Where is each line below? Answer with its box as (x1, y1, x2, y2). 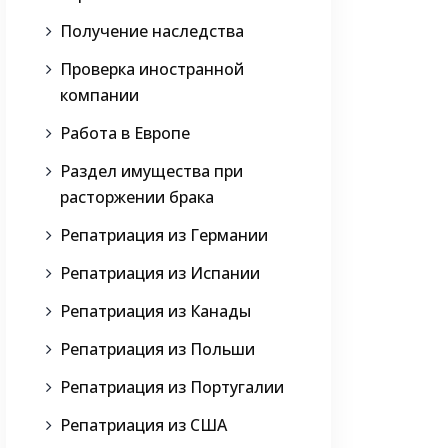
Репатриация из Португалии (60, 376, 284, 399)
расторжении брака (60, 186, 214, 209)
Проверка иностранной (60, 58, 244, 81)
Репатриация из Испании (60, 262, 260, 285)
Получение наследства (60, 20, 244, 43)
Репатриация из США (60, 414, 227, 437)
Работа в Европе (60, 122, 190, 145)
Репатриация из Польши (60, 338, 255, 361)
